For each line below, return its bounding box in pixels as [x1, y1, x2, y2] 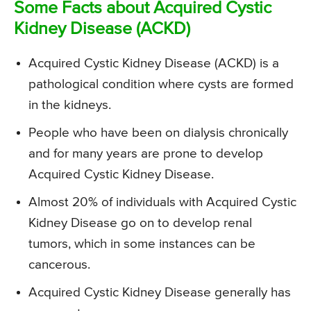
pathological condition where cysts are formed [28, 77, 294, 91]
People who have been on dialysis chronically [28, 126, 288, 140]
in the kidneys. [28, 98, 111, 112]
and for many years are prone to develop [28, 146, 263, 160]
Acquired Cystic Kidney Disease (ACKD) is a [28, 56, 279, 70]
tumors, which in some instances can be [28, 237, 255, 251]
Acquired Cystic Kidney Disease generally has [28, 285, 291, 299]
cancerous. [28, 258, 90, 271]
